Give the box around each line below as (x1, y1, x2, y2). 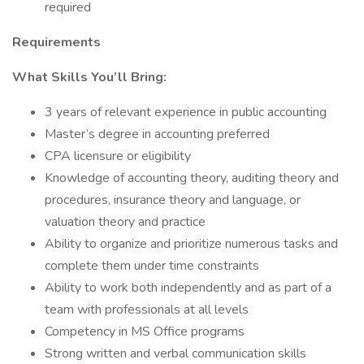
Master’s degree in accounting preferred (45, 125, 270, 143)
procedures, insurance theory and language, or (45, 191, 301, 209)
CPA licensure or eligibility (45, 147, 191, 165)
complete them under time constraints (45, 257, 259, 275)
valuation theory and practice (45, 213, 206, 231)
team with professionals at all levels (45, 301, 249, 318)
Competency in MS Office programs (45, 323, 245, 340)
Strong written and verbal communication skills (45, 344, 306, 362)
